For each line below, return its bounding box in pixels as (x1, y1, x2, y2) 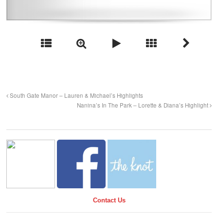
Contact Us (92, 196, 126, 204)
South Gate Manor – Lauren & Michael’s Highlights (8, 91, 143, 100)
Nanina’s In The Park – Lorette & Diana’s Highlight (77, 101, 210, 109)
